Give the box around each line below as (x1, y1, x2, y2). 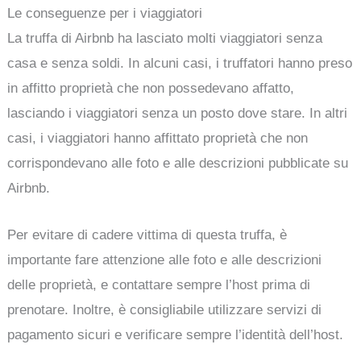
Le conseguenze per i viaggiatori (7, 5, 203, 21)
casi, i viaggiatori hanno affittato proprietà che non (7, 130, 309, 146)
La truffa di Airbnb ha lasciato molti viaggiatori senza (7, 30, 323, 46)
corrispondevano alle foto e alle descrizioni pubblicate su (7, 155, 349, 171)
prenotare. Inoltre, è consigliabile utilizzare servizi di (7, 301, 322, 317)
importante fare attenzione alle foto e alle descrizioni (7, 251, 322, 268)
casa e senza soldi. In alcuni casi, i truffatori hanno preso (7, 55, 353, 71)
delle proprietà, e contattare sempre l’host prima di (7, 276, 311, 293)
